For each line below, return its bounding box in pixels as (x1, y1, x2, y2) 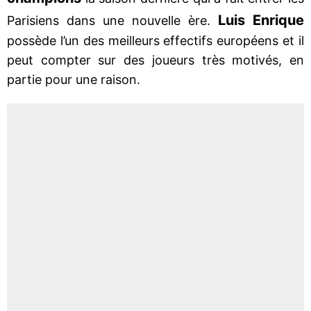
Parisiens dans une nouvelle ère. (7, 12, 210, 28)
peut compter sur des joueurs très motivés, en (7, 52, 304, 67)
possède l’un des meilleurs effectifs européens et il (7, 33, 304, 48)
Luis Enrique (210, 11, 304, 28)
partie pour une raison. (7, 72, 140, 87)
